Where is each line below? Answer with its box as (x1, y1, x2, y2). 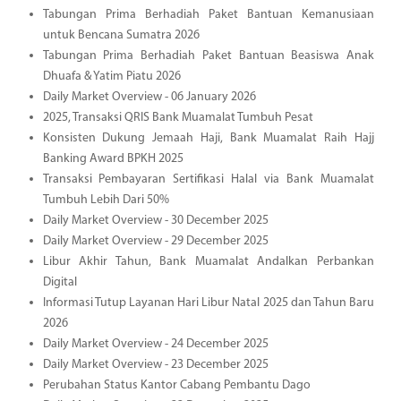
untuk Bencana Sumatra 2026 (42, 28, 200, 42)
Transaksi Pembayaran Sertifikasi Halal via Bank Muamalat (42, 172, 374, 186)
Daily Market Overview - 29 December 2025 (42, 234, 269, 248)
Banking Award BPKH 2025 (42, 151, 183, 166)
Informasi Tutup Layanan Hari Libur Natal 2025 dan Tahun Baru (42, 295, 374, 310)
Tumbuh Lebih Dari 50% (42, 192, 169, 207)
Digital (42, 275, 77, 289)
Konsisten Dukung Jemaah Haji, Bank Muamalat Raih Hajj (42, 131, 374, 145)
